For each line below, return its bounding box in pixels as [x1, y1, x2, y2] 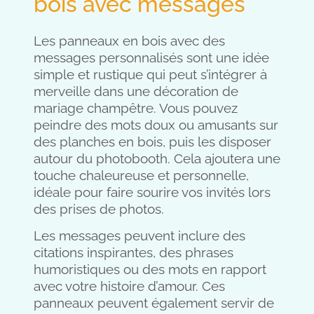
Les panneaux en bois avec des [34, 32, 225, 48]
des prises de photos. [34, 200, 164, 217]
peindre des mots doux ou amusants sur [34, 116, 278, 132]
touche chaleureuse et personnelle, [34, 167, 249, 183]
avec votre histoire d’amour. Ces [34, 278, 225, 294]
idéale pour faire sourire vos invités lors [34, 184, 271, 200]
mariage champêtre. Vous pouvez [34, 100, 238, 116]
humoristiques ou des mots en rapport [34, 261, 266, 277]
